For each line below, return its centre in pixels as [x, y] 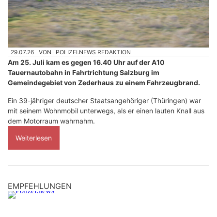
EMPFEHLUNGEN [40, 186]
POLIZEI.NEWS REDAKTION [93, 52]
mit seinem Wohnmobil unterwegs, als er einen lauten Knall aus [106, 111]
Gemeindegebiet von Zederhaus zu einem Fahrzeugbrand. [104, 83]
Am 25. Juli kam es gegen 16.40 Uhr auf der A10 [86, 62]
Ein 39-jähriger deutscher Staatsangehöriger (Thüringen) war [104, 101]
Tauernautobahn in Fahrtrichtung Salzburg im [84, 73]
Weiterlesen [34, 138]
